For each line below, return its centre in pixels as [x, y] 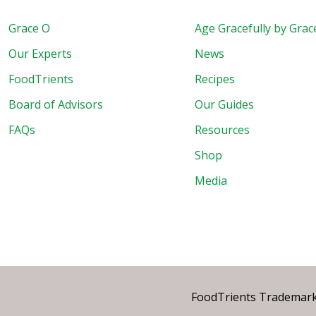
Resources [222, 130]
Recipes [215, 79]
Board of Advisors [56, 105]
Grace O [29, 29]
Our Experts [40, 54]
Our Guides [224, 105]
